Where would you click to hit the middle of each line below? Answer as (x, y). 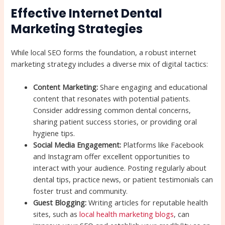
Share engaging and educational (153, 87)
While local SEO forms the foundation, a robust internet (104, 52)
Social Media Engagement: (77, 145)
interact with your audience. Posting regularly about (120, 168)
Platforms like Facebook (162, 145)
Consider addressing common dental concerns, (112, 110)
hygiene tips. (54, 133)
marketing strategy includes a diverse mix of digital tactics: (110, 64)
